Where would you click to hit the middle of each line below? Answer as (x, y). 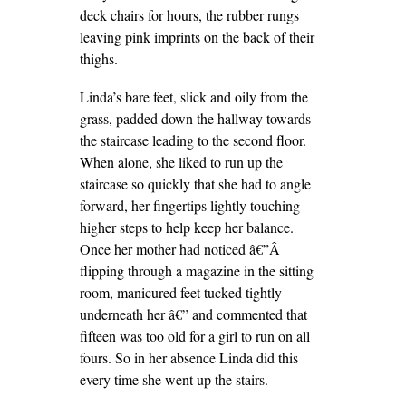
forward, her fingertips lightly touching (189, 205)
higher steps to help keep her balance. (186, 227)
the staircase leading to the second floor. (193, 140)
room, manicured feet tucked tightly (180, 292)
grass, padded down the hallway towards (195, 118)
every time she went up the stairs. (174, 379)
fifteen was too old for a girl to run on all (194, 336)
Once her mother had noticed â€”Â (182, 249)
